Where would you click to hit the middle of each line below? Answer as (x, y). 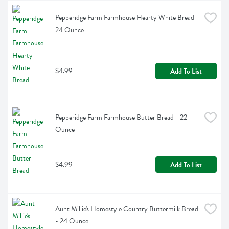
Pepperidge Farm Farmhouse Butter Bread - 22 (121, 118)
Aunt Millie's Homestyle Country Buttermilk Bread (127, 209)
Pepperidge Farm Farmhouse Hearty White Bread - (127, 18)
